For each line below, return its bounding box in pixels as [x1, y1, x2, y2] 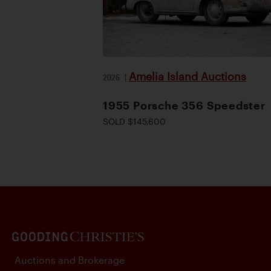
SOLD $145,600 [103, 116, 166, 126]
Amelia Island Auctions [129, 70, 246, 82]
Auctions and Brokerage [15, 254, 125, 266]
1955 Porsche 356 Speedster [103, 99, 266, 111]
